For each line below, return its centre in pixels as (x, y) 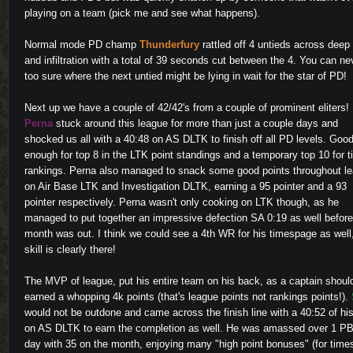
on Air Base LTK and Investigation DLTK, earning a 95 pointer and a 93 (186, 187)
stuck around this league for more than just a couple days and (195, 124)
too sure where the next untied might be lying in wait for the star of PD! (186, 76)
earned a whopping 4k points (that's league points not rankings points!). (188, 297)
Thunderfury (169, 45)
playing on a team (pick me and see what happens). (142, 13)
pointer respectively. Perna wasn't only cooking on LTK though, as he (182, 203)
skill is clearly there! (70, 250)
